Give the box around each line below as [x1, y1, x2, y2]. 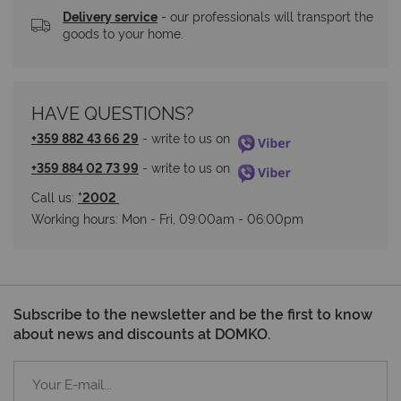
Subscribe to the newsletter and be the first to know [13, 303, 372, 324]
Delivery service [63, 7, 158, 24]
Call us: [31, 188, 78, 206]
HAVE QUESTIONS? [31, 99, 194, 124]
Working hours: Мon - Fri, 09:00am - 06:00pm [31, 209, 303, 227]
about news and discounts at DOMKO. [13, 323, 270, 344]
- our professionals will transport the [158, 7, 373, 24]
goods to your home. [63, 24, 183, 41]
